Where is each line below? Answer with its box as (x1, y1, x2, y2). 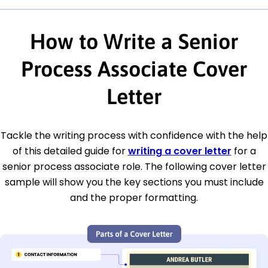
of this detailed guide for (12, 144, 128, 158)
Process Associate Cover (21, 56, 247, 81)
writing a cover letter (127, 144, 232, 158)
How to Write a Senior (30, 28, 238, 54)
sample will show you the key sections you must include (4, 175, 264, 189)
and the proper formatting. (70, 190, 198, 205)
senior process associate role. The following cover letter (2, 159, 266, 173)
